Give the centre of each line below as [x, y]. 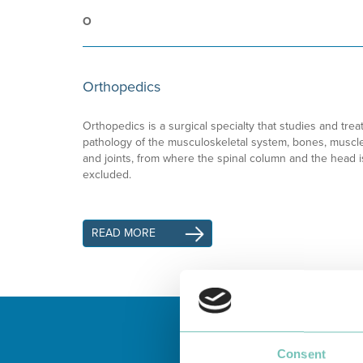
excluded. [107, 175]
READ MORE [124, 233]
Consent [301, 354]
